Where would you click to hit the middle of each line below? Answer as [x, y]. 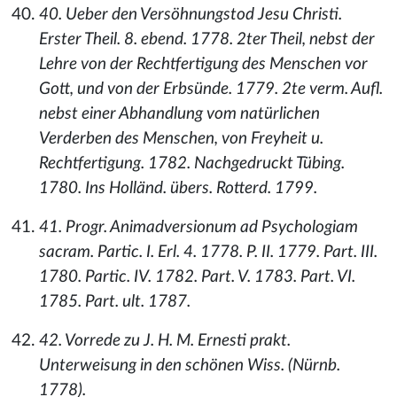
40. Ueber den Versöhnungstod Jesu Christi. [191, 15]
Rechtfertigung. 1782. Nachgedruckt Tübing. [192, 163]
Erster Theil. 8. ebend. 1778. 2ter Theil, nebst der [207, 39]
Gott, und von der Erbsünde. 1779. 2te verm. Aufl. [211, 89]
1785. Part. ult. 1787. [115, 302]
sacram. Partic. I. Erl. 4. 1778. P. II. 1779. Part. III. [208, 252]
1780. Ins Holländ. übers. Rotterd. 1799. [178, 188]
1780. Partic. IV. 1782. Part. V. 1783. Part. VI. [197, 277]
